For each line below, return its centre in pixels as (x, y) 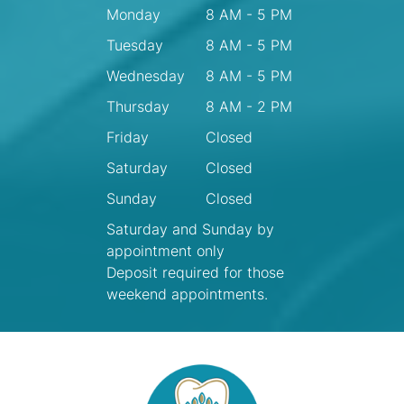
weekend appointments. (187, 294)
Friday (128, 137)
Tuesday (135, 45)
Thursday (138, 106)
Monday (133, 14)
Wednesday (146, 76)
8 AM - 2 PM (249, 106)
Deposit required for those (195, 272)
